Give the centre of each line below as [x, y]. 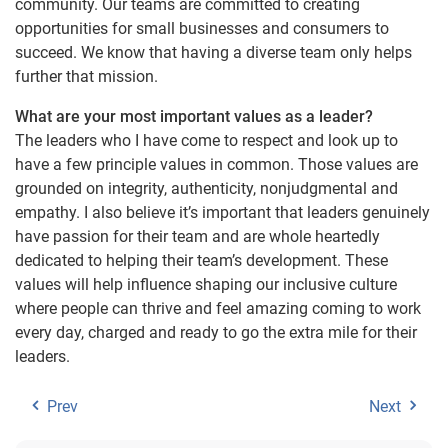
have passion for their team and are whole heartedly [197, 237]
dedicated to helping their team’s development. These [201, 261]
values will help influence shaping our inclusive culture [206, 285]
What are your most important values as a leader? [194, 117]
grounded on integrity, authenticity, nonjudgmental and [206, 189]
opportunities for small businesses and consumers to [202, 29]
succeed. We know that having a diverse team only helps [213, 53]
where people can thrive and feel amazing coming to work [218, 309]
